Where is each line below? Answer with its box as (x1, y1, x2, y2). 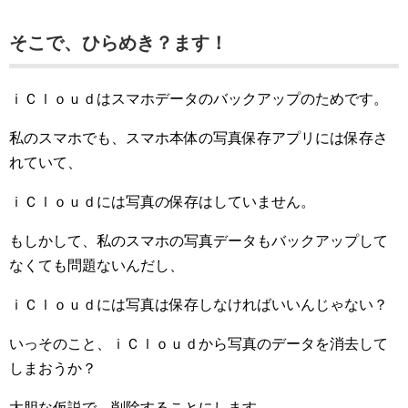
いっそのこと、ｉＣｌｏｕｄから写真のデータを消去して (9, 336, 388, 352)
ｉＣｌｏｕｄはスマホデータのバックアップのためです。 (9, 91, 388, 107)
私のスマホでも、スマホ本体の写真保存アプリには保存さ (9, 130, 388, 147)
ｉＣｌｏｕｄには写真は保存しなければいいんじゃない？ (9, 297, 388, 313)
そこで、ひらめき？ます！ (9, 33, 228, 54)
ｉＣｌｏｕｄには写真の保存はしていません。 (9, 194, 315, 210)
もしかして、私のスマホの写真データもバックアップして (9, 233, 388, 250)
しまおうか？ (9, 361, 97, 377)
